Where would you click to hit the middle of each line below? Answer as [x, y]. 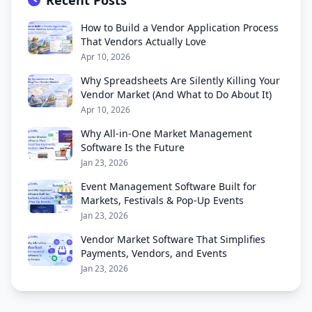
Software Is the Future [133, 147]
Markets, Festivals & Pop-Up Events [162, 200]
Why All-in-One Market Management [166, 133]
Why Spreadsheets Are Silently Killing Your [180, 80]
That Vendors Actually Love [143, 41]
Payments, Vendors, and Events [154, 253]
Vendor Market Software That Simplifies [173, 239]
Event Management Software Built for [169, 186]
